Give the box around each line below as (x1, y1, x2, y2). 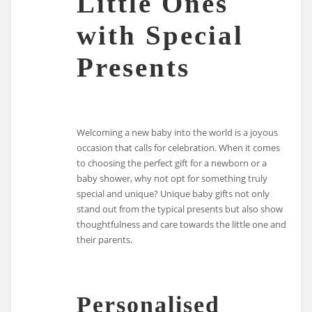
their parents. (77, 233, 133, 246)
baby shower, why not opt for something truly (77, 171, 268, 185)
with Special (77, 19, 244, 50)
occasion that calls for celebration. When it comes (77, 141, 281, 154)
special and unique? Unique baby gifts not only (77, 187, 270, 200)
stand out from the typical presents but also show (77, 202, 283, 215)
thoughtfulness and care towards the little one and (77, 217, 287, 231)
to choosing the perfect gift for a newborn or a (77, 156, 267, 169)
